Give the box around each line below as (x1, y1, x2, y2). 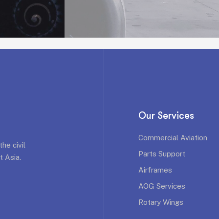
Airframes (138, 166, 172, 174)
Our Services (138, 110, 194, 121)
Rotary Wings (138, 198, 183, 206)
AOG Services (138, 182, 185, 190)
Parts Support (138, 150, 185, 158)
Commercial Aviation (138, 133, 207, 142)
